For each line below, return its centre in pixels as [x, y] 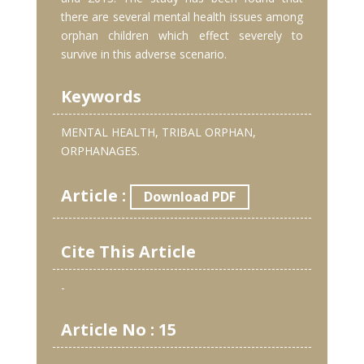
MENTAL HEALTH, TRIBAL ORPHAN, [158, 132]
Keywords [101, 97]
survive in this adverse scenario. [144, 54]
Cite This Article [128, 252]
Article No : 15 [119, 330]
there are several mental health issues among [182, 17]
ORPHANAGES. [100, 151]
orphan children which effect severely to [182, 36]
